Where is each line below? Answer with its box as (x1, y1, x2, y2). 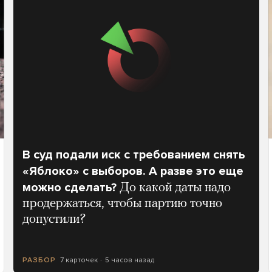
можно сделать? (22, 180, 117, 195)
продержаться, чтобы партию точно (22, 197, 222, 210)
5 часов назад (105, 256, 155, 264)
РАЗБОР (22, 256, 56, 265)
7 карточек (59, 256, 98, 264)
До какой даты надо (119, 182, 231, 194)
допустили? (22, 213, 86, 226)
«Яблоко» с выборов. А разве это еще (22, 164, 243, 178)
